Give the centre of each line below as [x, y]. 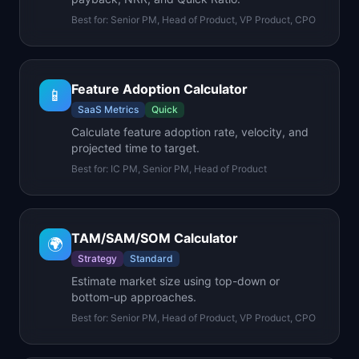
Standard [151, 258]
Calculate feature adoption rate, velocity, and [190, 132]
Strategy [97, 258]
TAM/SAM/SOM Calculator [155, 238]
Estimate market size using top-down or [175, 281]
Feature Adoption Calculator [159, 89]
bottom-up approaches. [134, 297]
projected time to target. [135, 148]
